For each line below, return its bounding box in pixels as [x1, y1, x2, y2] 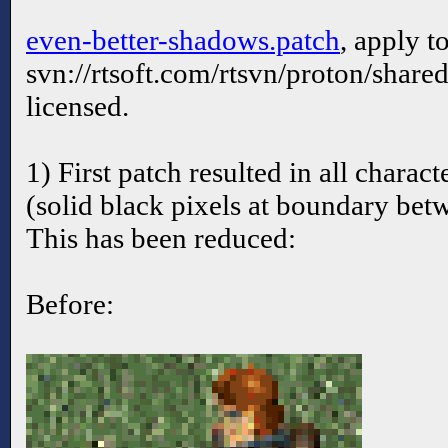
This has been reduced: [26, 221, 296, 254]
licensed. [26, 89, 129, 122]
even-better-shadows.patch [26, 23, 340, 56]
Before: [26, 287, 114, 320]
